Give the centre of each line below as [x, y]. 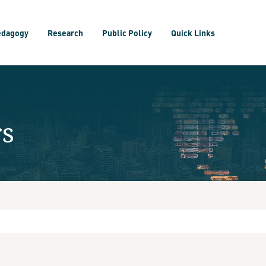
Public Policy [127, 33]
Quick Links [193, 33]
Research [65, 33]
